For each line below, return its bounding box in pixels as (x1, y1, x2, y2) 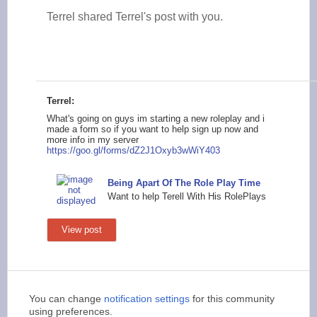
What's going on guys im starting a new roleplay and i (47, 113, 265, 124)
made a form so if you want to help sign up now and (47, 124, 258, 134)
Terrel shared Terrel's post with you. (47, 11, 223, 23)
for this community (190, 293, 275, 304)
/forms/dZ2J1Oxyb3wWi (100, 145, 199, 156)
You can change (29, 293, 104, 304)
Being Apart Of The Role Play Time (108, 178, 260, 188)
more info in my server (47, 134, 139, 145)
